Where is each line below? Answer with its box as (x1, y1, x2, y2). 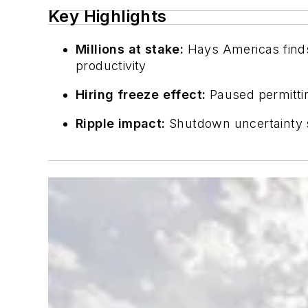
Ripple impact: (76, 116, 166, 131)
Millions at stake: (76, 42, 184, 57)
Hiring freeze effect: (76, 87, 206, 102)
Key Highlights (48, 6, 167, 27)
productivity (76, 58, 146, 74)
